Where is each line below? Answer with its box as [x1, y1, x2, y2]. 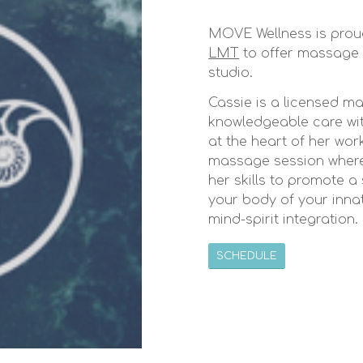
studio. [208, 65, 254, 80]
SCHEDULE [216, 250, 278, 262]
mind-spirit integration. [208, 212, 359, 228]
